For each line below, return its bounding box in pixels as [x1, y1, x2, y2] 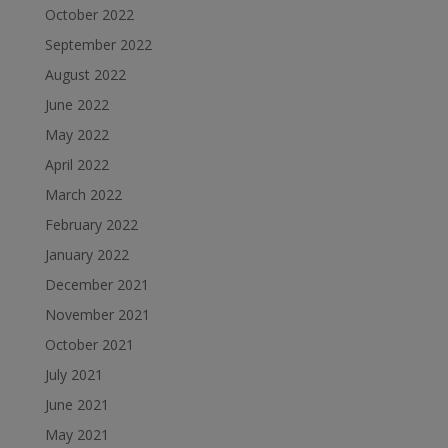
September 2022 [44, 35, 152, 54]
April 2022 [44, 155, 109, 174]
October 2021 [44, 335, 134, 354]
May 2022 [44, 125, 109, 144]
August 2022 [44, 65, 126, 84]
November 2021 [44, 305, 150, 324]
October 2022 [44, 5, 134, 24]
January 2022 [44, 245, 129, 264]
